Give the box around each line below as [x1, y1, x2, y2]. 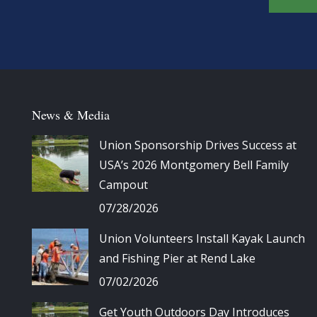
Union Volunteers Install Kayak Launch [99, 231, 305, 247]
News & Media [32, 106, 110, 124]
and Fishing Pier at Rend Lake [99, 250, 255, 267]
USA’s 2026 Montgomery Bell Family [99, 157, 289, 173]
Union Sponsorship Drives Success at [99, 137, 296, 154]
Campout [99, 177, 148, 193]
